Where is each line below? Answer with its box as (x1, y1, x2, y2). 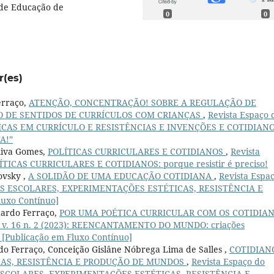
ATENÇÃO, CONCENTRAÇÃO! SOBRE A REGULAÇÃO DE (29, 96, 256, 108)
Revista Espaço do (191, 255, 265, 267)
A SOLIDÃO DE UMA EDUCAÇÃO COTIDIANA (28, 169, 214, 182)
